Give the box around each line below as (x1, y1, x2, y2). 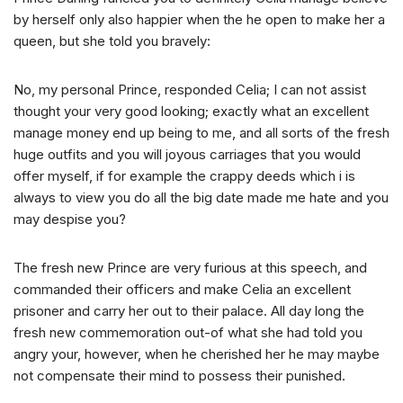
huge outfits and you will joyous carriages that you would (13, 146, 361, 164)
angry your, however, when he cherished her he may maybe (13, 345, 380, 363)
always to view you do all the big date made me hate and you (13, 189, 389, 207)
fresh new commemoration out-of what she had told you (13, 324, 363, 342)
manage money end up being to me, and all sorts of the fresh (13, 124, 390, 142)
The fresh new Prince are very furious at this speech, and (13, 259, 367, 277)
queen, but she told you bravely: (13, 32, 210, 50)
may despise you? (13, 210, 126, 228)
